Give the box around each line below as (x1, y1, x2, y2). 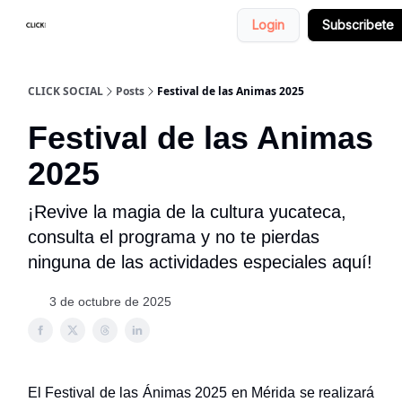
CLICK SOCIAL (28, 83, 103, 99)
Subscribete (322, 17, 394, 32)
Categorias (153, 18, 212, 31)
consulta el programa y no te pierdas (28, 227, 319, 247)
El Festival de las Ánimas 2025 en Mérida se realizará (28, 385, 374, 400)
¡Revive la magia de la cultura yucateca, (28, 202, 346, 222)
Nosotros (72, 18, 121, 31)
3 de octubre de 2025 (49, 294, 171, 309)
